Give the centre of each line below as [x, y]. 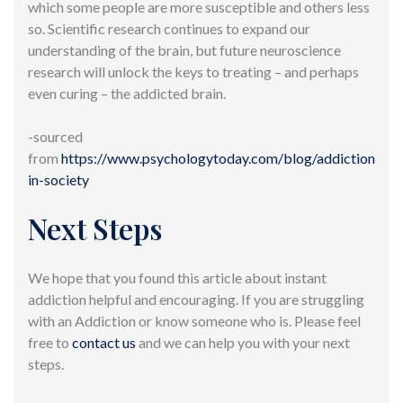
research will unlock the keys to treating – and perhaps [193, 71]
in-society [58, 179]
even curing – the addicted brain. [127, 93]
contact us [104, 342]
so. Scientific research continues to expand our [169, 28]
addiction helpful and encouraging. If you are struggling [196, 299]
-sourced [55, 136]
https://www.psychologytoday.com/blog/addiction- [221, 157]
